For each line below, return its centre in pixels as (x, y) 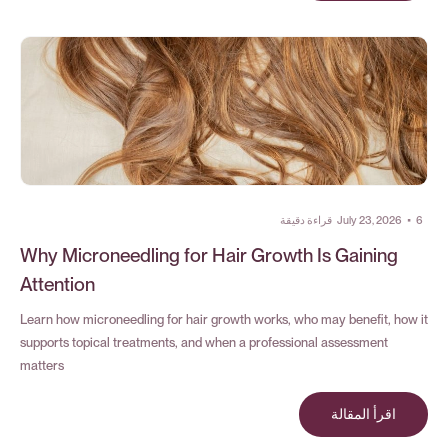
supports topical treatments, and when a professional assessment (204, 342)
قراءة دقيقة (306, 220)
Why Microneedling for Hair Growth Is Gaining (209, 255)
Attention (57, 284)
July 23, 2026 (369, 220)
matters (42, 365)
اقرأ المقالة (363, 414)
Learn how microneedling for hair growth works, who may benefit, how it (224, 319)
